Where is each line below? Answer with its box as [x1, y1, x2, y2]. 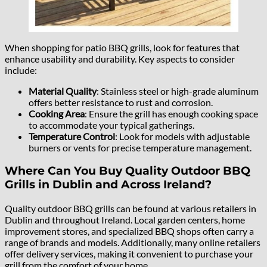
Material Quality [29, 85, 97, 97]
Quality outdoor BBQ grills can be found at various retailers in [5, 203, 256, 215]
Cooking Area [29, 107, 85, 119]
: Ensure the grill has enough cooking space [85, 107, 258, 119]
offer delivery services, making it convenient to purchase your [5, 248, 253, 260]
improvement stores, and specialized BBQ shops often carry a [5, 225, 254, 237]
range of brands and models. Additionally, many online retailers [5, 237, 260, 249]
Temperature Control [29, 130, 115, 142]
